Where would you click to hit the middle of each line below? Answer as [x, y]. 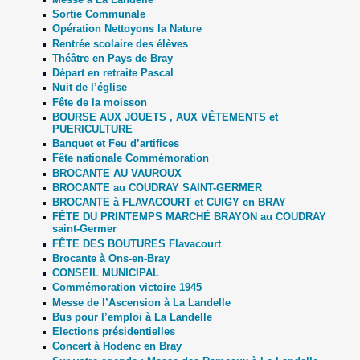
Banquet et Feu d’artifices [115, 144]
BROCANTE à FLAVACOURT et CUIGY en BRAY [169, 202]
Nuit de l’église [89, 88]
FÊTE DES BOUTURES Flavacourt [136, 243]
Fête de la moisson [99, 102]
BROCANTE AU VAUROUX [117, 173]
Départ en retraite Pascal [112, 73]
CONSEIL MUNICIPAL [105, 273]
